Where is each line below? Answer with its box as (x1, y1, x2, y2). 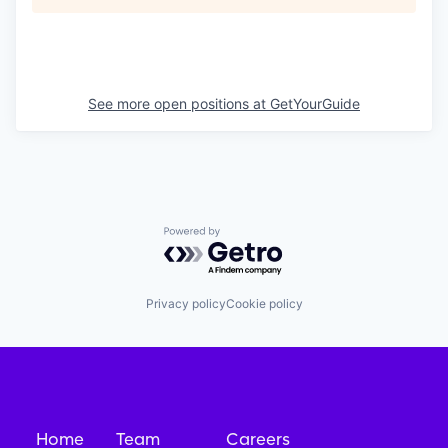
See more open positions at (88, 95, 270, 113)
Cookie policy (225, 295, 303, 311)
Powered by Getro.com (163, 226, 339, 247)
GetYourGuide (270, 95, 360, 113)
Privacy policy (145, 295, 226, 311)
